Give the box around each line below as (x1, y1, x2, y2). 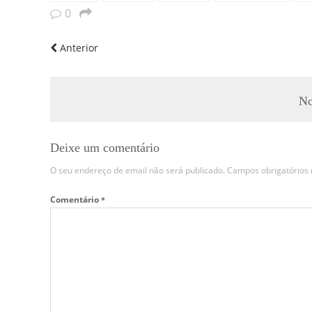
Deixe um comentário (50, 140, 159, 155)
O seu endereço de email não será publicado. (50, 164, 225, 176)
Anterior (57, 40, 98, 54)
